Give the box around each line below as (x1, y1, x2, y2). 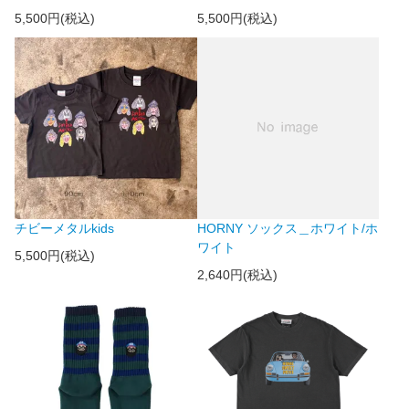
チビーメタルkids (15, 221, 114, 236)
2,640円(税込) (196, 267, 278, 282)
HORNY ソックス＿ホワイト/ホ (196, 221, 378, 236)
